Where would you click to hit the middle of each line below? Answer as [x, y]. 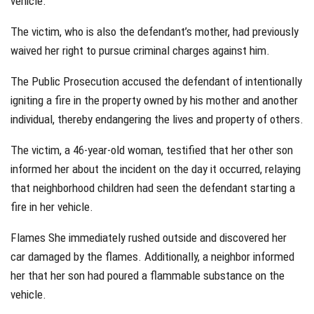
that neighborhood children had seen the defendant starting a [153, 188]
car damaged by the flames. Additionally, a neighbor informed [152, 257]
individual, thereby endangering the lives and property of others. [157, 120]
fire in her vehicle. [52, 207]
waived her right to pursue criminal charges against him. [140, 51]
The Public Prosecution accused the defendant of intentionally [156, 82]
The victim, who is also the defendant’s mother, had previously [155, 32]
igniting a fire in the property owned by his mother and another [154, 101]
